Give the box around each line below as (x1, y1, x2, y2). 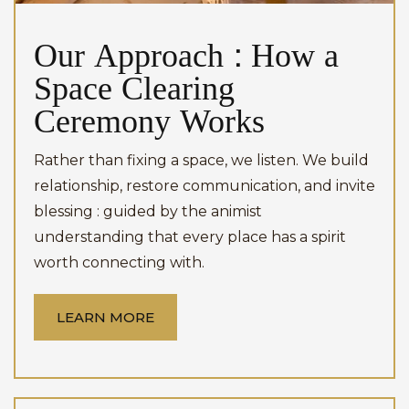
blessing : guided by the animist (34, 203, 262, 220)
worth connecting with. (34, 254, 204, 271)
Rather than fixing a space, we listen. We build (34, 152, 369, 169)
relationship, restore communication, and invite (34, 177, 375, 194)
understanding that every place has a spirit (34, 228, 346, 246)
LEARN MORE (57, 309, 154, 326)
